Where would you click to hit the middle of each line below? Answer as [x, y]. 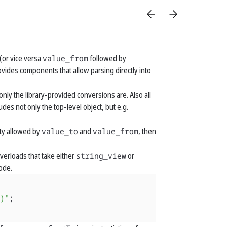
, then [147, 131]
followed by [107, 58]
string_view [101, 156]
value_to [60, 131]
